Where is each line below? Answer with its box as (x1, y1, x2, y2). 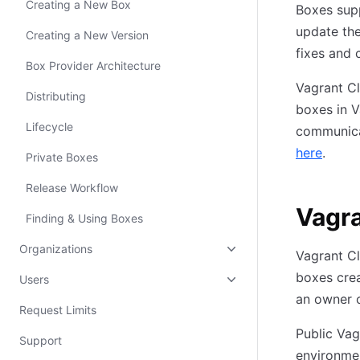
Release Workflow (26, 181, 118, 194)
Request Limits (19, 303, 96, 317)
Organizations (19, 242, 92, 256)
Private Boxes (26, 150, 98, 164)
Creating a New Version (26, 28, 149, 42)
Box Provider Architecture (26, 59, 161, 72)
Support (19, 333, 62, 347)
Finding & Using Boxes (26, 211, 143, 225)
